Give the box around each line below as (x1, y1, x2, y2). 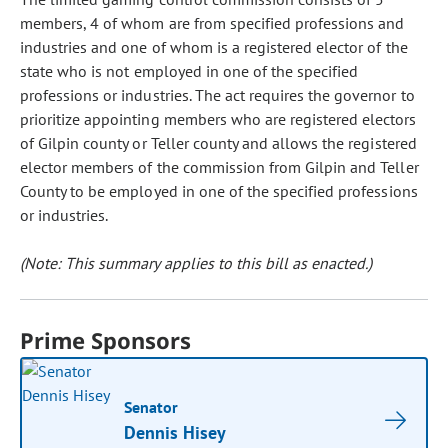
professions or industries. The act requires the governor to (20, 85, 415, 105)
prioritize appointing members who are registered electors (20, 109, 417, 129)
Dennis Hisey (124, 421, 227, 444)
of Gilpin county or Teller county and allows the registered (20, 133, 417, 153)
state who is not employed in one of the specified (20, 61, 359, 81)
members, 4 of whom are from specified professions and (20, 13, 405, 33)
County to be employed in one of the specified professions (20, 181, 418, 201)
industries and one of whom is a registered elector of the (20, 37, 408, 57)
